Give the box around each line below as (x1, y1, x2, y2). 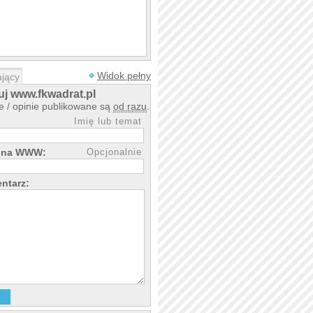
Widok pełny (97, 70, 151, 81)
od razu (113, 101, 147, 112)
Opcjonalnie (87, 147, 142, 157)
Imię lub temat (74, 116, 142, 126)
